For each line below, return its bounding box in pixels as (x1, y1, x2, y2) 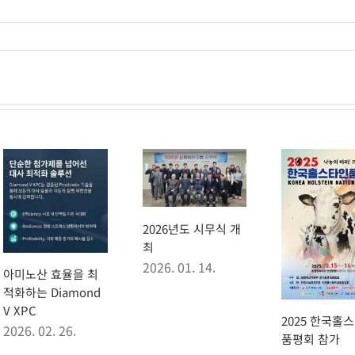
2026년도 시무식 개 (142, 219, 241, 237)
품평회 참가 (281, 330, 340, 348)
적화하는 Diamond (3, 284, 101, 301)
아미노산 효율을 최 (3, 265, 99, 283)
